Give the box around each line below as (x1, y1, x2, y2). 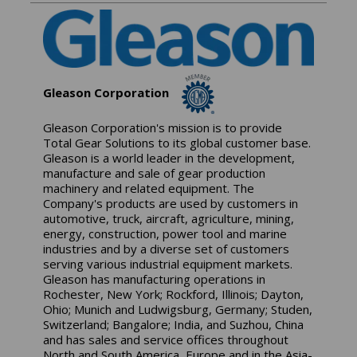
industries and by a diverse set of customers (43, 241, 290, 257)
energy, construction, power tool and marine (43, 226, 288, 242)
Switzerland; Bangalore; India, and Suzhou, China (43, 316, 304, 333)
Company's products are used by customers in (43, 195, 299, 212)
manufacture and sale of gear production (43, 165, 266, 182)
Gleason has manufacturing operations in (43, 271, 266, 288)
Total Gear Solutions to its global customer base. (43, 135, 312, 151)
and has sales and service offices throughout (43, 331, 289, 348)
